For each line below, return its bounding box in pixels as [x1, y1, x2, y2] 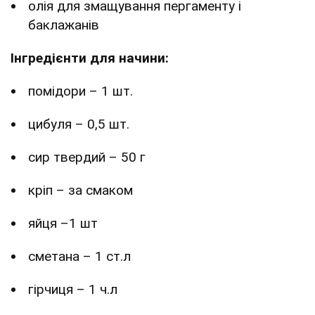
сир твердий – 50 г [28, 148, 146, 165]
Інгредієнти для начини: [11, 49, 169, 66]
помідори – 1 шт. [28, 82, 133, 99]
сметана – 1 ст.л [28, 247, 131, 264]
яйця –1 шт [28, 214, 98, 231]
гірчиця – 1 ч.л [28, 281, 117, 297]
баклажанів [28, 16, 99, 33]
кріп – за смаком [28, 181, 133, 198]
